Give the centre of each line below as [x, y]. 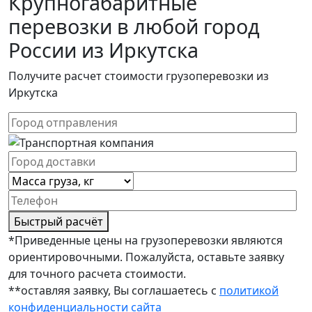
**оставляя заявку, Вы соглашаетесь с [114, 291]
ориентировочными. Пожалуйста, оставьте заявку [146, 257]
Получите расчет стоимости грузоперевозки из [139, 76]
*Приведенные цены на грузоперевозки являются [146, 241]
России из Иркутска [103, 50]
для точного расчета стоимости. [97, 274]
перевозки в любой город [134, 26]
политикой [249, 291]
